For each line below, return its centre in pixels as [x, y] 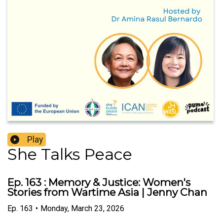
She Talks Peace [70, 154]
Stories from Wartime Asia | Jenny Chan [107, 192]
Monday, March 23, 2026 [82, 208]
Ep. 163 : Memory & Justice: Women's [99, 183]
